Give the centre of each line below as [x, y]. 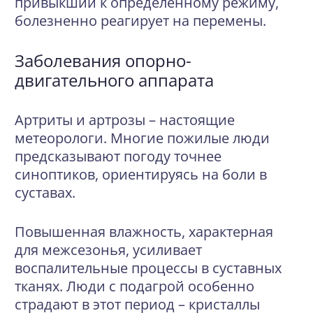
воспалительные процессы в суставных [148, 268]
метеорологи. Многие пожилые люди [142, 138]
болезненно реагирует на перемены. [140, 21]
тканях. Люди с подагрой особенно [134, 286]
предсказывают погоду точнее [118, 156]
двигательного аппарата [114, 80]
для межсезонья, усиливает [108, 250]
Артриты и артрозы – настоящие [125, 120]
